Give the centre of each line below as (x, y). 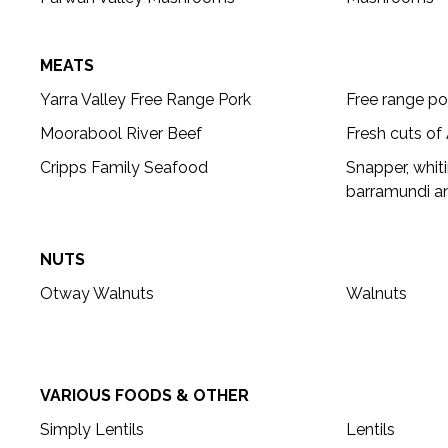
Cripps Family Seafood (124, 168)
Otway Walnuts (97, 294)
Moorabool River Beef (121, 134)
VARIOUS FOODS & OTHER (144, 396)
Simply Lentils (92, 430)
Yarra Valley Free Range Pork (145, 100)
